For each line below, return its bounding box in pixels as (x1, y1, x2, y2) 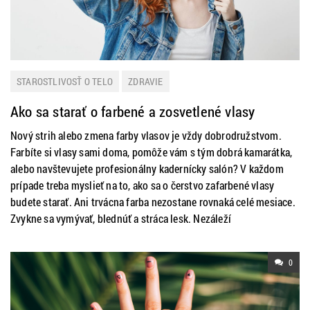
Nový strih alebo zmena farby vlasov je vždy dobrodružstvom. (10, 128, 282, 143)
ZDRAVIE (128, 75, 163, 88)
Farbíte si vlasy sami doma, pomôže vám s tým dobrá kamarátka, (10, 145, 293, 159)
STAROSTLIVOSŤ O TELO (17, 75, 113, 88)
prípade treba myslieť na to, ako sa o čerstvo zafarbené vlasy (10, 178, 275, 192)
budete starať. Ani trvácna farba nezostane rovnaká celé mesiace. (10, 194, 295, 209)
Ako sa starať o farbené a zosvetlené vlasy (10, 102, 255, 121)
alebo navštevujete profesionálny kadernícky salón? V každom (10, 161, 284, 176)
